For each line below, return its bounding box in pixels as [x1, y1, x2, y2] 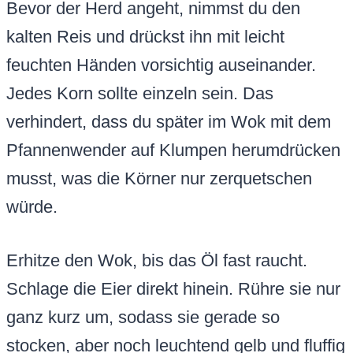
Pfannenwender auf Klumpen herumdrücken [6, 140, 340, 161]
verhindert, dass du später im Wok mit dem [6, 112, 331, 132]
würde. [6, 197, 58, 217]
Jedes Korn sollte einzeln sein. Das [6, 84, 273, 104]
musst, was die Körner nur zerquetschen [6, 169, 312, 189]
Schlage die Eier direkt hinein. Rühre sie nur [6, 279, 340, 299]
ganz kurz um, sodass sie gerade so [6, 307, 280, 328]
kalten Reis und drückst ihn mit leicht [6, 27, 284, 47]
